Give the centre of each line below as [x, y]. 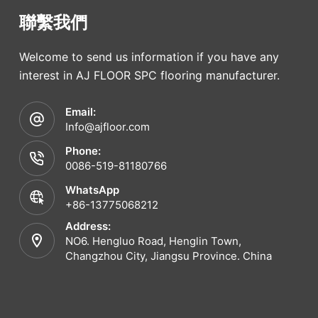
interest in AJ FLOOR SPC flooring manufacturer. [149, 76]
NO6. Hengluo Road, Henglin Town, [153, 241]
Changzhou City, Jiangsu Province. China [168, 256]
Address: [88, 226]
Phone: [83, 151]
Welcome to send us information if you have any [149, 57]
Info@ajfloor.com [107, 127]
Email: [80, 112]
